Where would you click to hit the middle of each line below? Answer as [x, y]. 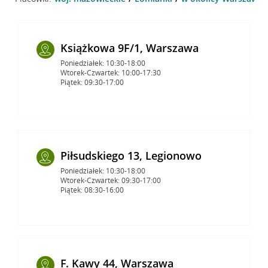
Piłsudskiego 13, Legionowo [131, 155]
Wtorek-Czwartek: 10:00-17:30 [110, 72]
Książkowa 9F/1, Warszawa [129, 48]
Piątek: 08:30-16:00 [92, 190]
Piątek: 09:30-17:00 [92, 82]
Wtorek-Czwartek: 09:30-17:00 [110, 180]
